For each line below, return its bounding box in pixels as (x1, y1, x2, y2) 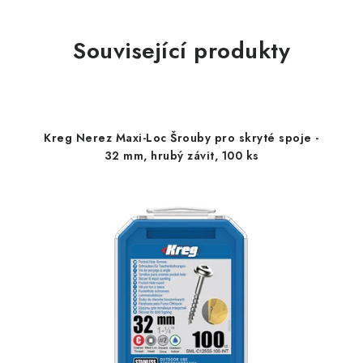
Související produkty (73, 34, 290, 67)
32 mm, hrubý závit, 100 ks (104, 147, 259, 164)
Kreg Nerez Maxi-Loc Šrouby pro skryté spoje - (44, 130, 319, 146)
